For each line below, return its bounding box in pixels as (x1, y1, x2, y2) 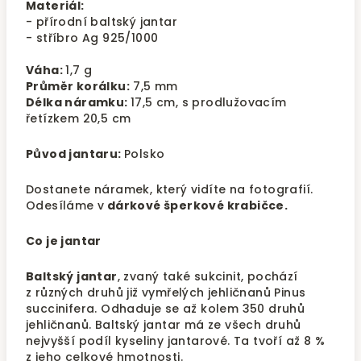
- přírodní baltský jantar (26, 14, 177, 30)
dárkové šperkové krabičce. (106, 197, 288, 214)
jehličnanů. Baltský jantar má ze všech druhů (26, 317, 301, 333)
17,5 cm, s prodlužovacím (131, 94, 287, 110)
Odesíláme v (26, 197, 105, 214)
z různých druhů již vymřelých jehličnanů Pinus (26, 284, 306, 301)
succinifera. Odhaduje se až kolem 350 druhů (26, 301, 305, 317)
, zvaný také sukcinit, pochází (117, 268, 298, 284)
